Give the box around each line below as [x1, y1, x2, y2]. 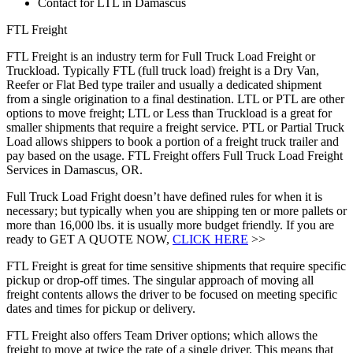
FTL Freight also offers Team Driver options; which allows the [6, 328, 318, 342]
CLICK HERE [173, 232, 248, 246]
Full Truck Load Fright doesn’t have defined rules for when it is [6, 189, 322, 203]
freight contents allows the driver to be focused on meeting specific [6, 287, 337, 301]
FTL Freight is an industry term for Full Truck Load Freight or [6, 49, 315, 63]
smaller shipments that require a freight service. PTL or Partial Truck [6, 120, 344, 134]
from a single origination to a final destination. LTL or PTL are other [6, 91, 344, 106]
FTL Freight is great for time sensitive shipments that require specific [6, 258, 346, 273]
